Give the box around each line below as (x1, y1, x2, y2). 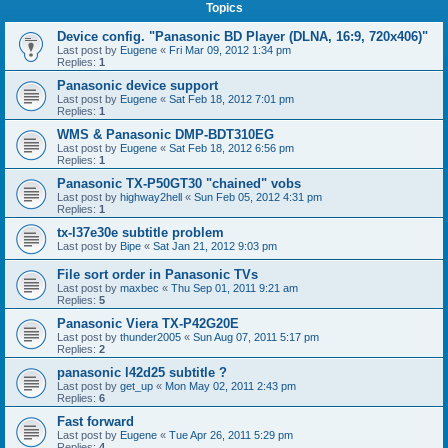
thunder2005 (120, 331, 181, 343)
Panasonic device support (57, 78, 218, 93)
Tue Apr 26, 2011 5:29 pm (169, 429, 293, 441)
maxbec (120, 282, 159, 294)
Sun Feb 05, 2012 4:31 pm (194, 191, 322, 203)
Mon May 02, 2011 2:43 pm (165, 380, 296, 392)
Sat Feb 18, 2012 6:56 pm (169, 142, 294, 154)
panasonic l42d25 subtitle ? (57, 365, 227, 380)
